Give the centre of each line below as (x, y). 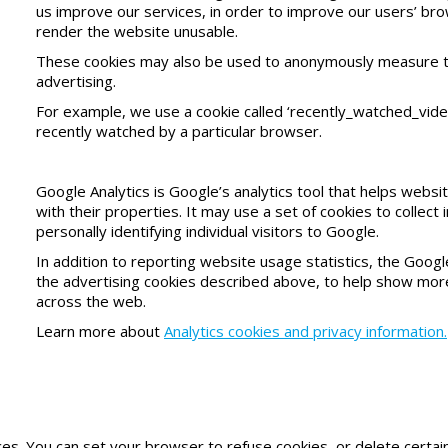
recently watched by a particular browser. (179, 130)
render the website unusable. (137, 30)
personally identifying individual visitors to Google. (207, 230)
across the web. (91, 300)
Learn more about (100, 330)
